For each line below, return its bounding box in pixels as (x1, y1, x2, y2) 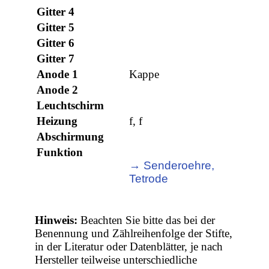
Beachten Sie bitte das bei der (77, 214, 216, 227)
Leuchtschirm (37, 99, 104, 112)
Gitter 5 (37, 21, 75, 34)
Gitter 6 (37, 37, 75, 50)
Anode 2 (37, 83, 79, 97)
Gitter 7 (37, 52, 75, 65)
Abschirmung (37, 130, 104, 144)
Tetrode (129, 172, 169, 186)
